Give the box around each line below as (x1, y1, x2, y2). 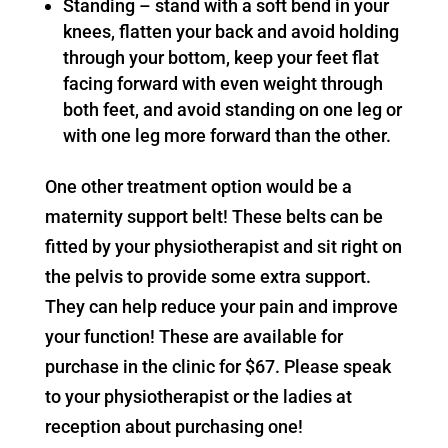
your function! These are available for (44, 326, 343, 348)
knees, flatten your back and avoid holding (62, 21, 399, 43)
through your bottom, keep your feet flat (62, 47, 379, 69)
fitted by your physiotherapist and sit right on (44, 236, 402, 258)
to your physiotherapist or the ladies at (44, 386, 352, 408)
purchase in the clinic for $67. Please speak (44, 356, 391, 378)
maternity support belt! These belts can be (44, 206, 383, 228)
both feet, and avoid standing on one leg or (62, 99, 402, 121)
